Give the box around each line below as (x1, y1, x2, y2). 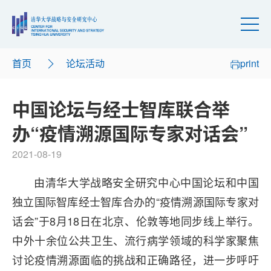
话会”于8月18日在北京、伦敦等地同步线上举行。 (12, 213, 259, 229)
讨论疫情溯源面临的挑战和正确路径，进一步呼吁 (12, 252, 259, 267)
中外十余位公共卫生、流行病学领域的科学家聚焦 (12, 232, 259, 248)
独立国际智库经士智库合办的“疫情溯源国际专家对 (12, 194, 259, 209)
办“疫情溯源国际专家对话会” (12, 120, 248, 146)
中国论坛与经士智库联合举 (12, 96, 230, 122)
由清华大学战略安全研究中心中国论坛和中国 (34, 174, 259, 190)
